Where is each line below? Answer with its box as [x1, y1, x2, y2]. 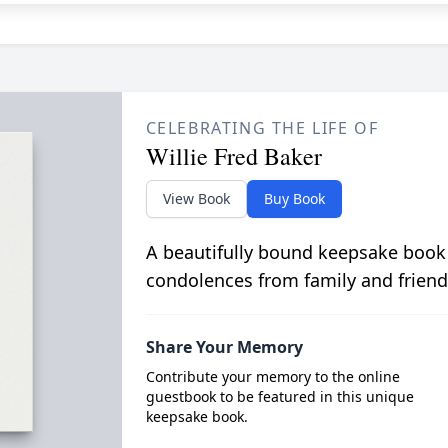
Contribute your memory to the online [145, 367, 400, 386]
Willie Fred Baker [145, 140, 322, 172]
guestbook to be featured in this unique [145, 387, 414, 406]
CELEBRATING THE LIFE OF [145, 117, 379, 139]
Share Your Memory [145, 336, 303, 358]
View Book [162, 189, 230, 208]
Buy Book [263, 189, 325, 208]
